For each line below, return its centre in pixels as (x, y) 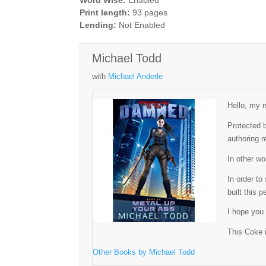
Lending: (98, 25)
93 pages (149, 12)
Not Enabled (141, 25)
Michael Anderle (136, 76)
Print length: (105, 12)
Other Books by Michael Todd (144, 252)
